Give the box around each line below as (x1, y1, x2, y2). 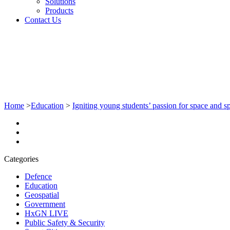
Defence (25, 171, 52, 181)
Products (45, 6, 73, 15)
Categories (4, 154, 39, 163)
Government (25, 199, 65, 208)
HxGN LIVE (25, 208, 68, 218)
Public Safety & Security (25, 218, 105, 227)
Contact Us (25, 15, 61, 24)
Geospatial (25, 190, 59, 199)
